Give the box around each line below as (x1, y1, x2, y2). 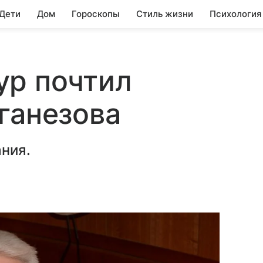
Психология (210, 8, 262, 19)
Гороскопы (72, 8, 120, 19)
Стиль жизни (136, 8, 193, 19)
